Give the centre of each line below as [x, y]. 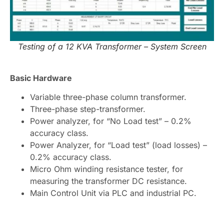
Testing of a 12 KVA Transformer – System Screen [112, 46]
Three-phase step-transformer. [88, 109]
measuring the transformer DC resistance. [108, 181]
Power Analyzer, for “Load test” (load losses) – [118, 145]
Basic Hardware [41, 78]
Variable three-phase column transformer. [108, 97]
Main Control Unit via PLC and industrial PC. [113, 193]
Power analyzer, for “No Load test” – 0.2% [111, 121]
